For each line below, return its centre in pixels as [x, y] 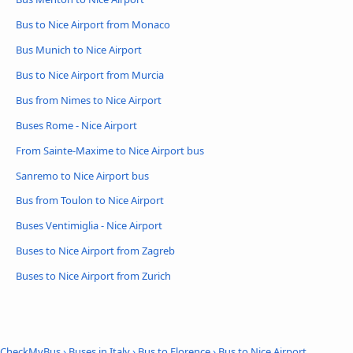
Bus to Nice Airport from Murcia [90, 74]
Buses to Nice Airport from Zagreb [95, 251]
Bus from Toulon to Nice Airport [90, 201]
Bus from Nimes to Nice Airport [89, 100]
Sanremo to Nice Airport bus [82, 175]
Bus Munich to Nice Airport [79, 49]
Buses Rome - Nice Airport [76, 125]
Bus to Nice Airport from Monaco [93, 24]
